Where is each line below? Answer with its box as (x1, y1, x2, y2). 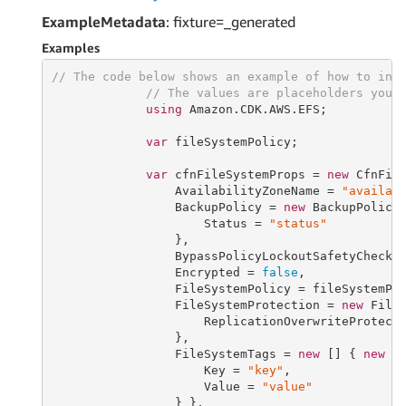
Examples (42, 40, 100, 55)
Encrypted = (51, 265, 262, 279)
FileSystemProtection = (51, 297, 342, 312)
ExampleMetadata (42, 13, 166, 31)
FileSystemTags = (51, 346, 298, 361)
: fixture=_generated (166, 13, 295, 31)
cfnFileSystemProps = (167, 167, 327, 181)
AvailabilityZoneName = (51, 183, 342, 198)
